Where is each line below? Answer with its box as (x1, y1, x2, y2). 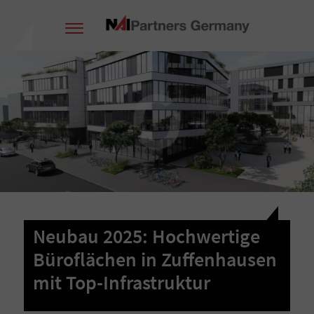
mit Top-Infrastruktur (33, 270, 211, 296)
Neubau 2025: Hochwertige (33, 224, 261, 250)
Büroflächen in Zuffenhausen (33, 247, 278, 273)
